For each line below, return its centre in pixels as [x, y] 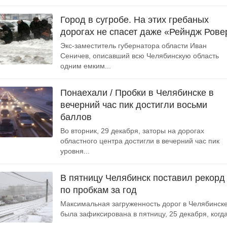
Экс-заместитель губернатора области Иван [134, 46]
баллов [76, 117]
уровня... [75, 151]
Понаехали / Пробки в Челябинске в [137, 93]
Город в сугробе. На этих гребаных [135, 20]
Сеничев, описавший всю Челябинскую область [140, 56]
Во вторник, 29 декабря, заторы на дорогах [132, 131]
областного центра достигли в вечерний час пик [140, 141]
